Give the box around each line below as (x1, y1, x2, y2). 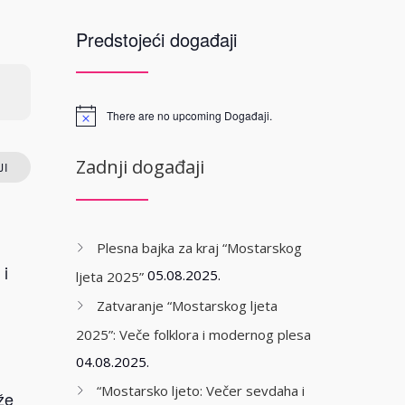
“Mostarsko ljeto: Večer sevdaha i (96, 381, 305, 400)
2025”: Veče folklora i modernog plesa (75, 325, 311, 344)
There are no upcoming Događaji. (106, 108, 272, 124)
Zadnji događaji (75, 155, 204, 180)
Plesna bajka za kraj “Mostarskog (96, 239, 302, 258)
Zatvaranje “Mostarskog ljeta (96, 297, 278, 316)
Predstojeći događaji (75, 26, 237, 52)
